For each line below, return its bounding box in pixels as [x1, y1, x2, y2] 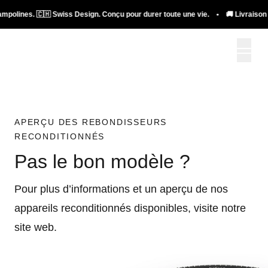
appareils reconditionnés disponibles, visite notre [14, 202, 246, 214]
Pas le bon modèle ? [14, 151, 190, 172]
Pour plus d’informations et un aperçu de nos [14, 183, 228, 195]
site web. [14, 221, 57, 233]
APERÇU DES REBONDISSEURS [14, 117, 167, 127]
